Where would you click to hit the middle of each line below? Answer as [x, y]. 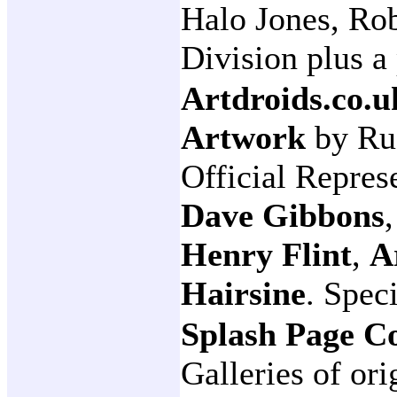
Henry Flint [266, 255]
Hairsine [243, 294]
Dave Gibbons [283, 216]
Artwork [248, 138]
